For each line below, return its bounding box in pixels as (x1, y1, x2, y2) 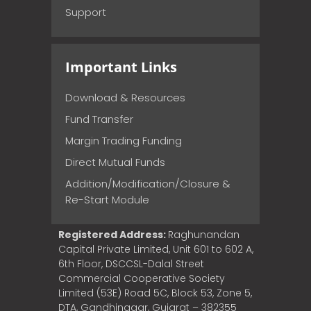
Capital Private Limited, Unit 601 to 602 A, (58, 242, 253, 256)
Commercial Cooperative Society (58, 271, 225, 285)
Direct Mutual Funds (65, 154, 165, 169)
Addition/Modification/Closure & (65, 176, 230, 191)
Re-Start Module (65, 192, 149, 207)
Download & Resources (65, 90, 185, 105)
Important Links (65, 57, 177, 76)
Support (65, 4, 106, 19)
